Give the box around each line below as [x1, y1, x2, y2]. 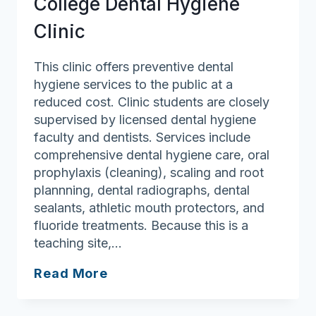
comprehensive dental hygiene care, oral [34, 147, 269, 162]
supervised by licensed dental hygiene [34, 111, 256, 127]
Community [107, 282, 186, 298]
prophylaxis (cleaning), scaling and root [34, 164, 264, 180]
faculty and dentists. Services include [34, 129, 250, 145]
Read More [34, 265, 109, 281]
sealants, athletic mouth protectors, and [34, 200, 265, 215]
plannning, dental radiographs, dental [34, 182, 250, 197]
